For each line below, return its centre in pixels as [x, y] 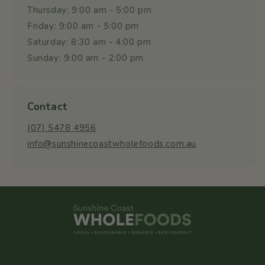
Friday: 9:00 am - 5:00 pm [83, 26]
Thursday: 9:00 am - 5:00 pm [90, 10]
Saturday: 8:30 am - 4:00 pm [89, 42]
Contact [48, 107]
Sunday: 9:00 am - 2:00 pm [85, 58]
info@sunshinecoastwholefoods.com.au [112, 144]
